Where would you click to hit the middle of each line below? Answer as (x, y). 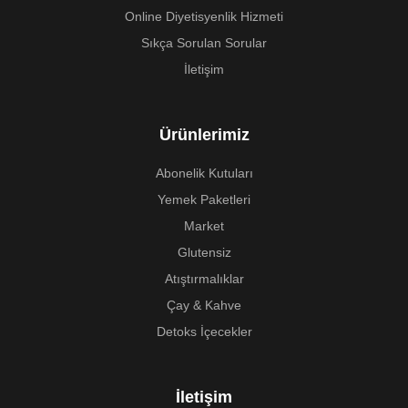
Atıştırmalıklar (204, 279)
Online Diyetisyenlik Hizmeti (204, 17)
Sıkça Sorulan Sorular (204, 43)
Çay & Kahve (204, 306)
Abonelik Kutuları (204, 173)
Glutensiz (204, 253)
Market (204, 226)
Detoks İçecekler (204, 332)
